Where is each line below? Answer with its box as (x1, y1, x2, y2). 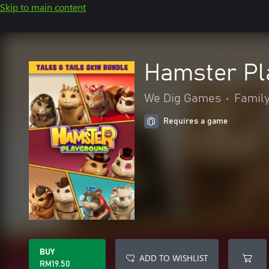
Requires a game (163, 117, 228, 125)
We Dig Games (144, 92, 221, 104)
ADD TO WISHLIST (139, 252, 208, 264)
